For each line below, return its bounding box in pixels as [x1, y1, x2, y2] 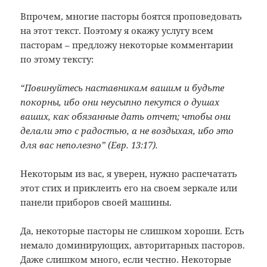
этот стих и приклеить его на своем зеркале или [20, 181, 238, 194]
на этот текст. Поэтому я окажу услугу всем [20, 24, 214, 36]
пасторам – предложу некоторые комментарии [20, 38, 234, 51]
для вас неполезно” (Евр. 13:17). [20, 138, 159, 151]
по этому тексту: [20, 52, 94, 65]
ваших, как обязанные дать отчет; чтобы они [20, 110, 231, 122]
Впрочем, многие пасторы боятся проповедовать [20, 10, 243, 22]
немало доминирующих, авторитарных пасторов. [20, 238, 246, 251]
